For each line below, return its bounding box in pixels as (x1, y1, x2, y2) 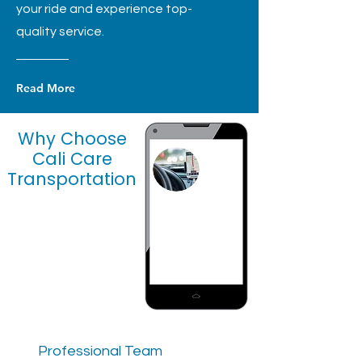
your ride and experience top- (16, 2, 192, 15)
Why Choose (17, 127, 127, 150)
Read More (16, 81, 75, 95)
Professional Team (38, 343, 162, 359)
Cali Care (32, 147, 112, 170)
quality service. (16, 25, 104, 38)
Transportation (7, 167, 137, 191)
